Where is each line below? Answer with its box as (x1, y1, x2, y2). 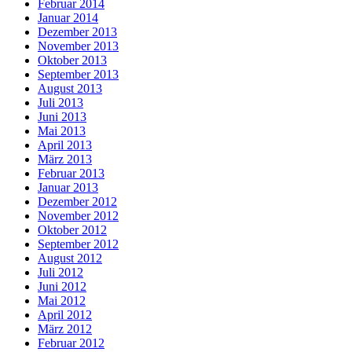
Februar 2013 (38, 167, 104, 181)
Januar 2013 (38, 181, 98, 195)
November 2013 (38, 39, 119, 53)
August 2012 (38, 251, 102, 266)
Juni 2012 (38, 280, 86, 294)
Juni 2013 (38, 110, 86, 124)
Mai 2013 (38, 124, 86, 138)
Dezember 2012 (38, 195, 117, 209)
